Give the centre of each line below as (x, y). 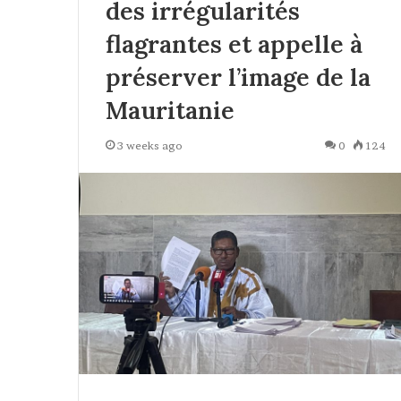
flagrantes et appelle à (234, 44)
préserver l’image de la (238, 77)
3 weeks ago (150, 146)
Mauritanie (170, 111)
